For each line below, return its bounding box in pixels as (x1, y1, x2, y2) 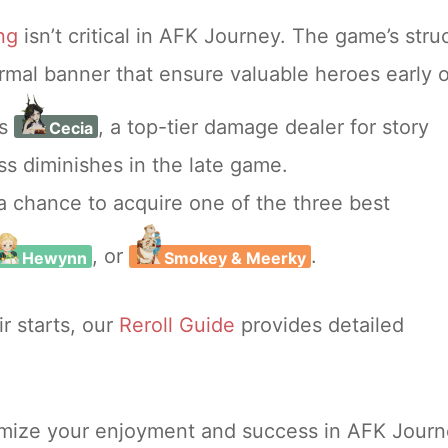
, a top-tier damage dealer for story (98, 115, 429, 140)
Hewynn (22, 247, 87, 268)
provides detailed (235, 312, 404, 337)
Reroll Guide (119, 312, 235, 337)
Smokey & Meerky (164, 247, 306, 268)
